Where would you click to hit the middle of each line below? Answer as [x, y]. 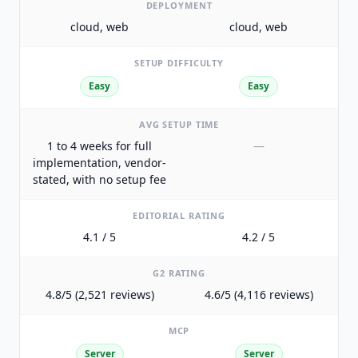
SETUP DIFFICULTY [179, 62]
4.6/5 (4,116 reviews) [259, 295]
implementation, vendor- [99, 163]
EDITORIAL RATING [179, 216]
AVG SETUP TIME [179, 125]
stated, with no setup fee [99, 180]
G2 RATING [179, 273]
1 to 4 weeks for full [99, 146]
